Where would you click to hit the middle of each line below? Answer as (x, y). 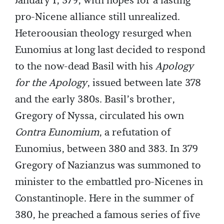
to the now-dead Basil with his (85, 66)
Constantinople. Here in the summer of (104, 198)
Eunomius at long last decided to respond (110, 50)
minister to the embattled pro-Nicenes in (109, 182)
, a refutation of (135, 132)
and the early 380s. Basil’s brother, (95, 99)
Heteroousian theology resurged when (103, 33)
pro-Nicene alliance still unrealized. (97, 17)
